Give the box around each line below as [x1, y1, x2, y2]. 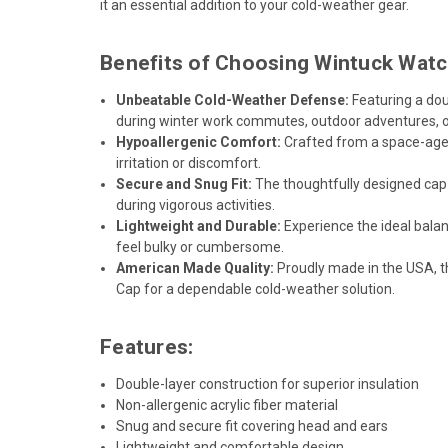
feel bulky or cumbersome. [116, 238, 285, 255]
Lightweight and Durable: [116, 217, 282, 234]
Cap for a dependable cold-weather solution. [116, 280, 396, 297]
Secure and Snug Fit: [116, 175, 253, 192]
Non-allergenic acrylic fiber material [116, 396, 339, 413]
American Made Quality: [116, 259, 275, 276]
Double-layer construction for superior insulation [116, 375, 420, 392]
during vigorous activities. [116, 196, 276, 213]
